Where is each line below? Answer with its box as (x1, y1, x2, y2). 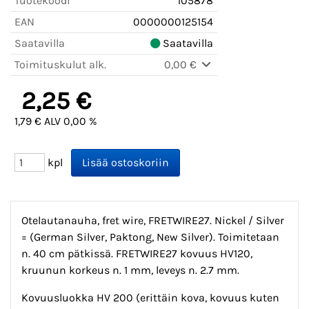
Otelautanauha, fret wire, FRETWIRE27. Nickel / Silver (21, 214, 284, 228)
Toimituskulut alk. (14, 58, 106, 72)
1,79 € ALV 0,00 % (14, 114, 97, 128)
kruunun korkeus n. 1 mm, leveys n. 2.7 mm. (21, 263, 239, 277)
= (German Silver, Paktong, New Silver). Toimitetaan (21, 230, 279, 244)
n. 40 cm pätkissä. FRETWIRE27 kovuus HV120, (21, 247, 252, 261)
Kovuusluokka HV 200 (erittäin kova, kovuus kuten (21, 291, 279, 305)
